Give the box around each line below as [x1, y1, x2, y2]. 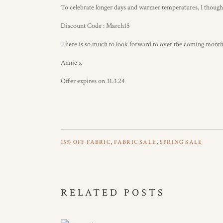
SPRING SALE [160, 138, 203, 146]
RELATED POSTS [61, 186, 165, 199]
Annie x [61, 58, 82, 67]
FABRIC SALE [113, 138, 157, 146]
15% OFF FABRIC [61, 138, 111, 146]
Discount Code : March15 [61, 21, 130, 30]
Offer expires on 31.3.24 [61, 77, 125, 86]
